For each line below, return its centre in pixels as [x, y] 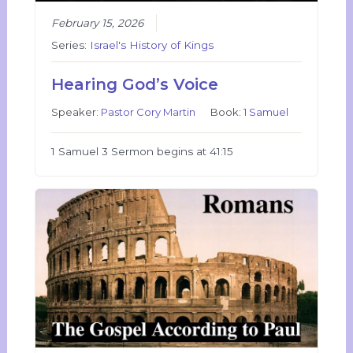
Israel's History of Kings [152, 45]
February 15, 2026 [98, 23]
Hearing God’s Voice [135, 85]
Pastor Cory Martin [149, 112]
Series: [71, 45]
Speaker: [76, 112]
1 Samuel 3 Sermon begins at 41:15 [143, 152]
